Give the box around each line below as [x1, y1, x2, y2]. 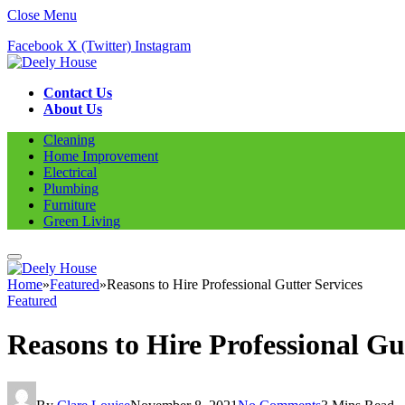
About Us [43, 101, 102, 117]
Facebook [7, 38, 63, 53]
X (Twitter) [67, 38, 131, 53]
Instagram [135, 38, 191, 53]
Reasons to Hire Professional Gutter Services [107, 277, 363, 292]
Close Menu [7, 7, 77, 23]
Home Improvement [43, 148, 158, 164]
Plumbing [43, 181, 99, 196]
